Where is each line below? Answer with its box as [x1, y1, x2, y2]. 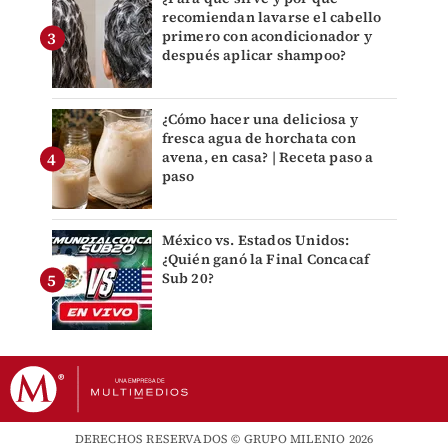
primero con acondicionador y [161, 26, 373, 47]
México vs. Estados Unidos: [161, 230, 350, 251]
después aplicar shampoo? [161, 45, 347, 66]
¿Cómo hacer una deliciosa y [161, 109, 358, 130]
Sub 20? [161, 268, 214, 289]
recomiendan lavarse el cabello [161, 7, 382, 28]
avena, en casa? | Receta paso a [161, 147, 374, 168]
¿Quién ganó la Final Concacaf [161, 249, 370, 270]
